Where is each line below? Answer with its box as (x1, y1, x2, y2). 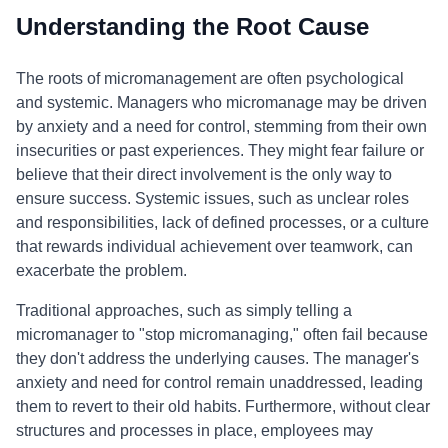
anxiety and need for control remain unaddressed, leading (16, 374, 423, 391)
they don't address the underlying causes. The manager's (16, 350, 419, 367)
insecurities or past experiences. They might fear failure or (16, 142, 424, 159)
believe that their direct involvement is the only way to (16, 166, 392, 183)
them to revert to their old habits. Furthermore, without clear (16, 398, 430, 415)
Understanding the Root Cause (16, 13, 369, 40)
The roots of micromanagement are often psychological (16, 70, 404, 87)
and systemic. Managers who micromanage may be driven (16, 94, 427, 111)
